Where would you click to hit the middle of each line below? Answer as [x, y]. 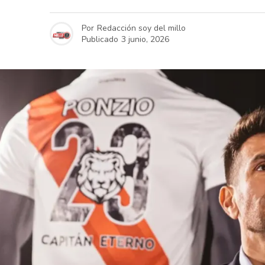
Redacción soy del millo [141, 28]
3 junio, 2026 [145, 39]
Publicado [100, 39]
